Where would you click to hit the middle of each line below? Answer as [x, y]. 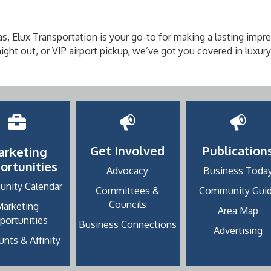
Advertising [238, 231]
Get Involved [128, 151]
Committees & [128, 191]
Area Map [238, 211]
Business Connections [127, 225]
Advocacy [128, 171]
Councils [127, 205]
